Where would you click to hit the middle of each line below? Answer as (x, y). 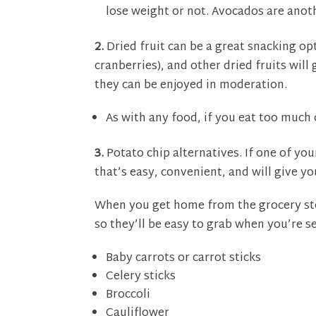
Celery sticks (141, 277)
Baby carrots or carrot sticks (184, 259)
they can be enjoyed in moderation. (191, 85)
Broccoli (128, 296)
